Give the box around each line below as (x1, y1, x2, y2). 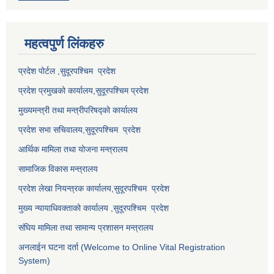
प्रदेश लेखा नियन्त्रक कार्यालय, (18, 183, 114, 193)
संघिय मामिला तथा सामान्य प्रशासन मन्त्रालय (18, 222, 154, 232)
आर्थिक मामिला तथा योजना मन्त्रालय (18, 144, 128, 154)
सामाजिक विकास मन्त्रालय (18, 163, 98, 174)
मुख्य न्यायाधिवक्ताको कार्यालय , (18, 202, 113, 213)
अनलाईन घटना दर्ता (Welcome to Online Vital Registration (18, 242, 225, 252)
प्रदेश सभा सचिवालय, (18, 124, 85, 135)
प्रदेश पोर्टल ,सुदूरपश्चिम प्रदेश (18, 65, 116, 76)
